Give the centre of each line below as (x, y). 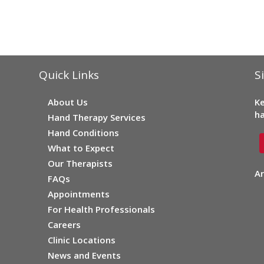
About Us (67, 102)
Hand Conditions (83, 133)
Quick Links (69, 75)
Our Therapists (80, 163)
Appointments (78, 194)
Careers (64, 225)
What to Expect (81, 148)
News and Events (84, 255)
